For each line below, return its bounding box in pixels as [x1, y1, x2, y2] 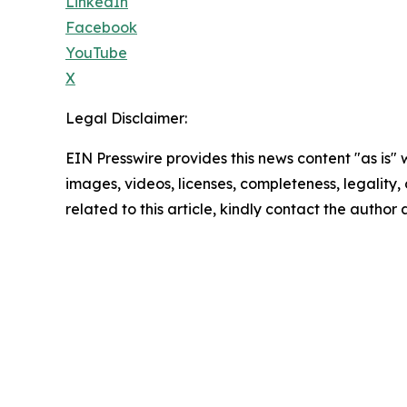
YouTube [65, 43, 127, 62]
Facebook [65, 17, 137, 36]
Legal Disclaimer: [65, 108, 187, 127]
